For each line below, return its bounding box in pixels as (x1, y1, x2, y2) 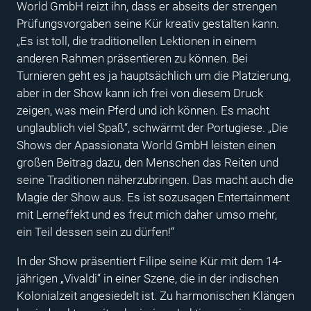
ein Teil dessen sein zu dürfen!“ (17, 224, 174, 239)
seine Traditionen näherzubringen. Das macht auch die (17, 172, 294, 187)
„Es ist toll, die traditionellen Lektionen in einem (17, 33, 256, 48)
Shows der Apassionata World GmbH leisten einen (17, 137, 276, 152)
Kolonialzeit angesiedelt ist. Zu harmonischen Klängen (17, 288, 294, 303)
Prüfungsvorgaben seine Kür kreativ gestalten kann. (17, 16, 279, 31)
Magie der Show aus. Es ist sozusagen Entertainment (17, 190, 289, 204)
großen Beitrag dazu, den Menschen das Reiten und (17, 155, 278, 169)
